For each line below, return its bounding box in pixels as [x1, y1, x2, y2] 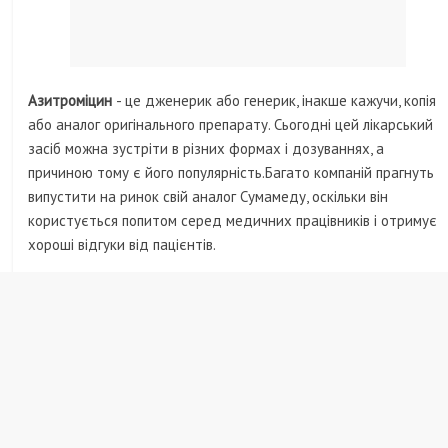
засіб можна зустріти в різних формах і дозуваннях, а [28, 139, 385, 159]
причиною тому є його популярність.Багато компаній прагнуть [28, 163, 435, 183]
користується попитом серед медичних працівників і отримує [28, 211, 438, 231]
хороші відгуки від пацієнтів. [28, 235, 217, 255]
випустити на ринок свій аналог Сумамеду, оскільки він [28, 187, 389, 207]
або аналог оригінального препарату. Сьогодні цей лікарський [28, 115, 434, 135]
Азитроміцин [28, 91, 117, 111]
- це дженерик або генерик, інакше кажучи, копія [116, 91, 437, 111]
